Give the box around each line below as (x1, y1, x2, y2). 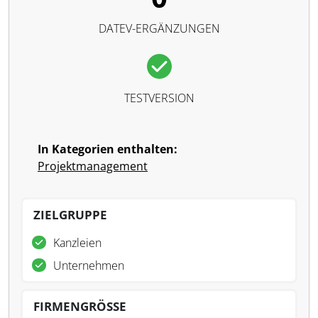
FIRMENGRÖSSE (33, 298, 126, 314)
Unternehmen (53, 258, 124, 273)
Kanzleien (53, 235, 102, 251)
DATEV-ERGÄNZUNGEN (98, 21, 220, 36)
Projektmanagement (38, 158, 148, 174)
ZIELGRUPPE (33, 207, 107, 223)
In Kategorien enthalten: (38, 141, 177, 157)
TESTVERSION (124, 90, 194, 106)
